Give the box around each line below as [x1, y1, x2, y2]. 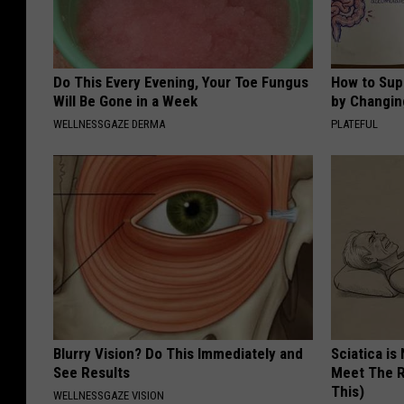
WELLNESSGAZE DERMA [53, 117, 165, 132]
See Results [53, 363, 130, 382]
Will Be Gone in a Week [53, 92, 197, 111]
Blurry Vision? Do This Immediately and [53, 344, 303, 363]
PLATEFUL [331, 117, 379, 132]
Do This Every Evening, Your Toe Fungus [53, 73, 308, 92]
